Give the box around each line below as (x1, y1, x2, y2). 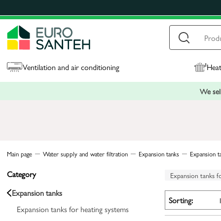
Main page (7, 149, 32, 158)
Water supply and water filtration (43, 149, 128, 158)
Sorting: (169, 194, 193, 206)
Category (7, 168, 36, 180)
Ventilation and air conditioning (23, 61, 120, 73)
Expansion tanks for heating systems (17, 203, 129, 215)
